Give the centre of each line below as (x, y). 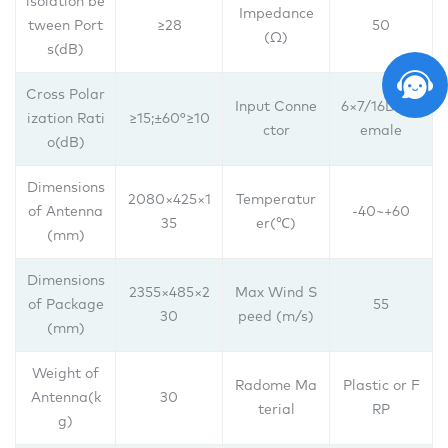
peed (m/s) (276, 317)
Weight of (65, 374)
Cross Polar (65, 95)
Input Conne (276, 107)
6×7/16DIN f (381, 107)
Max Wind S (276, 293)
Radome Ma (276, 386)
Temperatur (276, 200)
